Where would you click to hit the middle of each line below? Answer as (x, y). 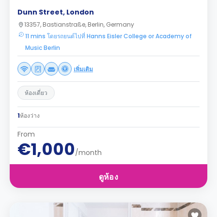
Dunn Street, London (56, 12)
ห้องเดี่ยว (36, 93)
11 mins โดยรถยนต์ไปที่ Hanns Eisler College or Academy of (108, 36)
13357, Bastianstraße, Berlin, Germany (79, 24)
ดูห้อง (108, 177)
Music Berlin (43, 48)
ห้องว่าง (30, 116)
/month (88, 153)
